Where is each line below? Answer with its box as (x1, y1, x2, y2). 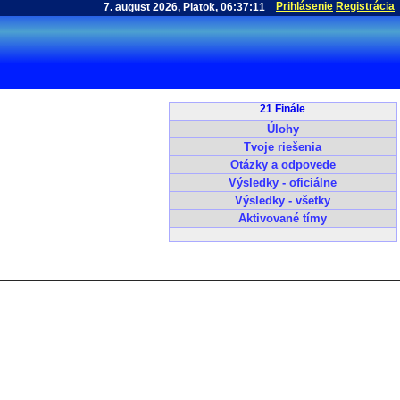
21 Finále (260, 102, 306, 115)
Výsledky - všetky (235, 193, 331, 207)
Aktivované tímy (238, 211, 328, 225)
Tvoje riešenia (244, 139, 322, 154)
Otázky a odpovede (229, 157, 336, 171)
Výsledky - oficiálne (229, 175, 337, 189)
